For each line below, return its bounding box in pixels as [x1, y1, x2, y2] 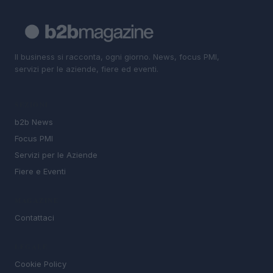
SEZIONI [15, 100, 49, 110]
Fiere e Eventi [15, 166, 66, 177]
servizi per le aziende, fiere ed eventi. [15, 63, 158, 74]
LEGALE [15, 242, 48, 252]
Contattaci [15, 213, 54, 223]
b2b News [15, 117, 53, 127]
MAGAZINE [15, 196, 58, 206]
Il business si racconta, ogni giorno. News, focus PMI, [15, 51, 219, 62]
